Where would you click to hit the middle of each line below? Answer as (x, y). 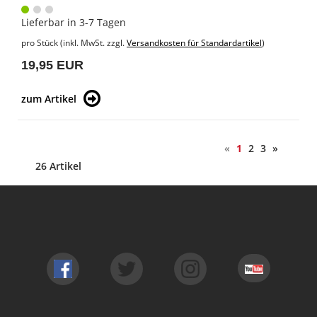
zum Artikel (49, 99)
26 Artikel (58, 166)
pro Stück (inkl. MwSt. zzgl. (74, 43)
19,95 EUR (52, 65)
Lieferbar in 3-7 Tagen (74, 23)
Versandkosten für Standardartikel (194, 43)
